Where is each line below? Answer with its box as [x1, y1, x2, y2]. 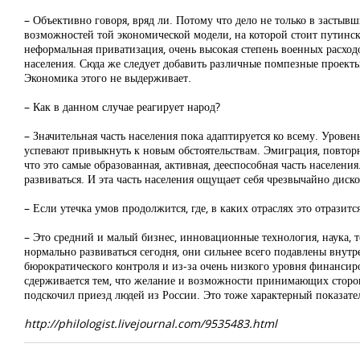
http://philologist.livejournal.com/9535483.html [24, 316, 277, 331]
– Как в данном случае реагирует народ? [24, 99, 220, 114]
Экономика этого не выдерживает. [24, 70, 191, 85]
